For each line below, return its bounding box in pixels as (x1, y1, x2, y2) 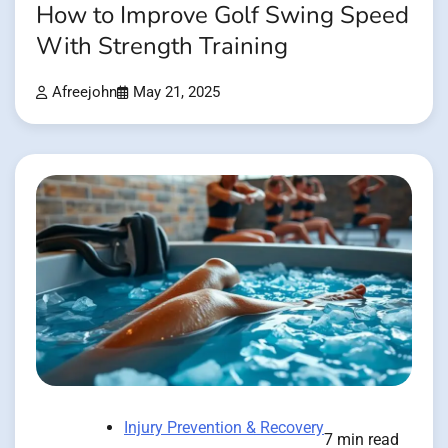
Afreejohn (52, 83, 117, 101)
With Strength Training (36, 29, 288, 63)
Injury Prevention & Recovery (124, 418, 324, 438)
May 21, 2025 (133, 83, 220, 101)
